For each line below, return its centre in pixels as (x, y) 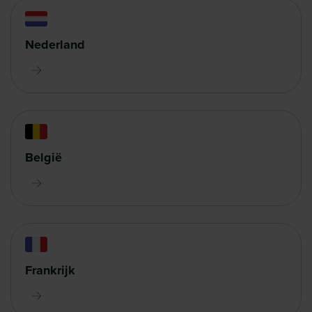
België (44, 157)
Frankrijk (50, 270)
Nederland (55, 44)
